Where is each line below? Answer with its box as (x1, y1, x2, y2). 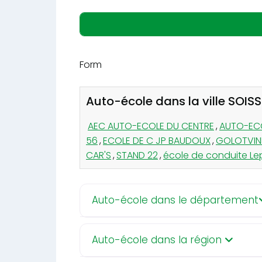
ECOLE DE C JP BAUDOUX (103, 133, 211, 147)
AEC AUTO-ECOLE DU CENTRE (88, 119, 214, 133)
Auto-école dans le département (92, 192, 258, 207)
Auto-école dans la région (92, 232, 225, 247)
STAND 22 (116, 148, 158, 162)
